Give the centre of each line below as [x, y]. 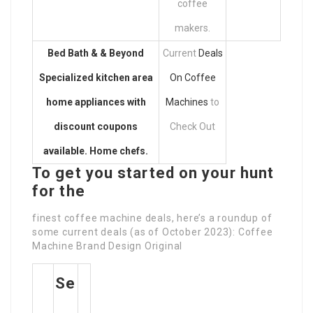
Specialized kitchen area [96, 78]
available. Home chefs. [96, 151]
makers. [192, 28]
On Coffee [192, 78]
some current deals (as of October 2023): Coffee [153, 232]
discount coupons [96, 127]
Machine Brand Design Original [108, 246]
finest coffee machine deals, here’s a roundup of [152, 218]
